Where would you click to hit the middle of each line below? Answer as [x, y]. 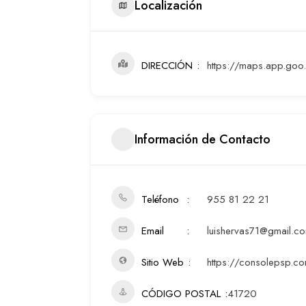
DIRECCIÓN [167, 66]
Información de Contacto [203, 139]
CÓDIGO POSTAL [181, 294]
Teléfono [160, 199]
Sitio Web [163, 262]
